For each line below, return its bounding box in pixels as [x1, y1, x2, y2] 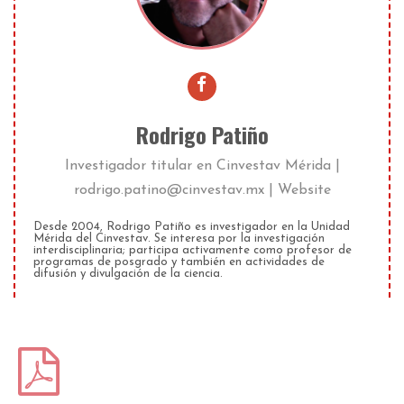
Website [277, 183, 331, 198]
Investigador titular [64, 159, 192, 174]
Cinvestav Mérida [216, 159, 331, 174]
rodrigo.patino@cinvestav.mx [73, 183, 264, 198]
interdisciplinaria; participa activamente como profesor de [33, 244, 352, 257]
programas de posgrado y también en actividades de [33, 256, 325, 269]
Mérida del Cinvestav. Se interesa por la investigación [33, 233, 325, 245]
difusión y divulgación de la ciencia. [33, 268, 223, 280]
